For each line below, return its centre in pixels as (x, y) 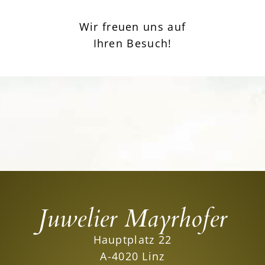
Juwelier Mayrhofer (132, 218)
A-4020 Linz (132, 256)
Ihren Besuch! (132, 43)
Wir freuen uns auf (132, 27)
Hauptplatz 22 (132, 239)
